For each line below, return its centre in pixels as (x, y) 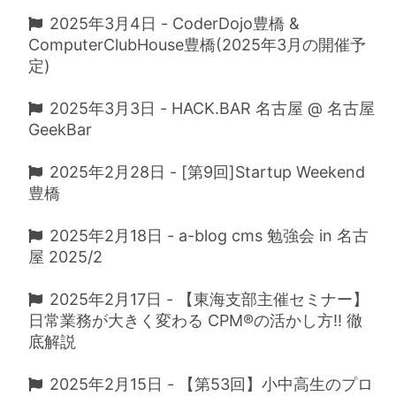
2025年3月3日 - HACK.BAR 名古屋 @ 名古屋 (212, 108)
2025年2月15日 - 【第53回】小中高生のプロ (211, 384)
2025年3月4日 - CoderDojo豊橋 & (175, 23)
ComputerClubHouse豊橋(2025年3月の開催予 (197, 45)
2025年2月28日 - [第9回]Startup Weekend (207, 172)
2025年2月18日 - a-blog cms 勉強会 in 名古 (209, 236)
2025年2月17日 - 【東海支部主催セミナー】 (209, 299)
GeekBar (60, 129)
